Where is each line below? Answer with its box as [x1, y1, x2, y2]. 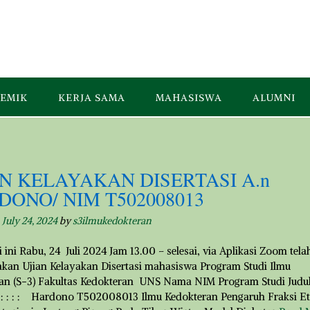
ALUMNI [253, 91, 295, 104]
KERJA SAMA [58, 91, 125, 104]
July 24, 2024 [1, 214, 57, 227]
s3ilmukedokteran [72, 214, 152, 227]
